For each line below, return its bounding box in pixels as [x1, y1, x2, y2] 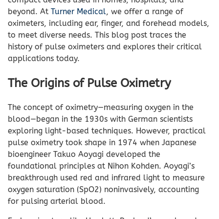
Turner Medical [51, 6, 106, 16]
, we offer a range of [106, 6, 183, 16]
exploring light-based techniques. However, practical [8, 126, 206, 135]
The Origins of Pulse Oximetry [8, 76, 171, 90]
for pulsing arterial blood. [8, 196, 106, 206]
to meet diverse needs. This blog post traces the [8, 30, 186, 40]
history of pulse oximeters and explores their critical [8, 42, 202, 51]
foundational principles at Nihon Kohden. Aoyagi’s [8, 161, 195, 171]
